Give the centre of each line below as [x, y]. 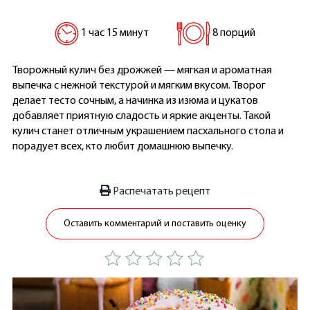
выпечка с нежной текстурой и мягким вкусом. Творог [139, 86]
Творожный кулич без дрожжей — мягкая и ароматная [142, 71]
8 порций [232, 34]
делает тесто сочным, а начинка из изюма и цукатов [135, 101]
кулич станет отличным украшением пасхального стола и [148, 131]
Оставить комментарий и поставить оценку [155, 224]
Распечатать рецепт [161, 192]
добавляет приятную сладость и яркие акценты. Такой [141, 116]
